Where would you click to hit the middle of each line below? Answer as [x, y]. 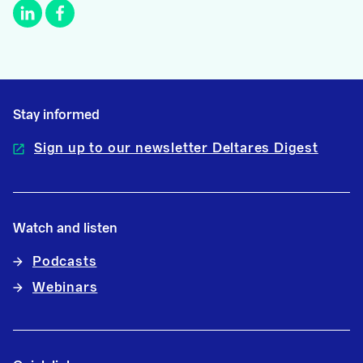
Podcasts [65, 261]
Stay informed [56, 115]
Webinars [65, 287]
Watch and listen [65, 228]
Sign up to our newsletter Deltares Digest [176, 148]
